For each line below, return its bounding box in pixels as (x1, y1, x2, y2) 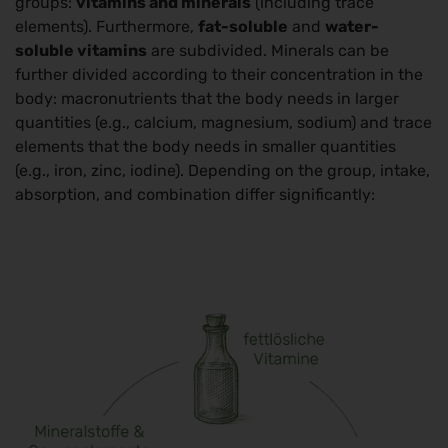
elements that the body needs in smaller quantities (15, 137, 396, 157)
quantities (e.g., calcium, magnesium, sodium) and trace (15, 113, 432, 133)
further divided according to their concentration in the (15, 65, 423, 85)
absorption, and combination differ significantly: (15, 185, 375, 205)
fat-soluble (198, 17, 288, 37)
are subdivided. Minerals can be (147, 41, 389, 61)
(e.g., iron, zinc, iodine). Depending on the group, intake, (15, 161, 430, 181)
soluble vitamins (15, 41, 147, 61)
